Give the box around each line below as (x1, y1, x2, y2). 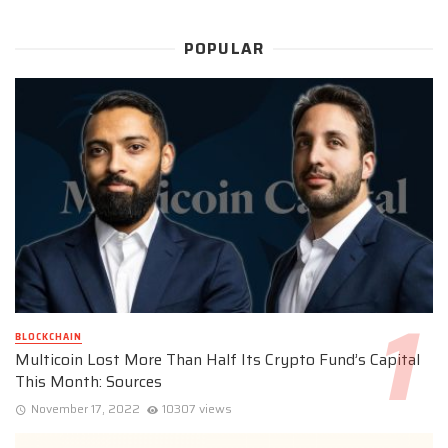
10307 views (162, 398, 233, 418)
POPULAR (183, 37, 265, 62)
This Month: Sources (15, 369, 162, 395)
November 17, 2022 (30, 398, 140, 418)
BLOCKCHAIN (15, 330, 82, 345)
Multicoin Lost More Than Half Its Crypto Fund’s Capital (15, 347, 420, 373)
